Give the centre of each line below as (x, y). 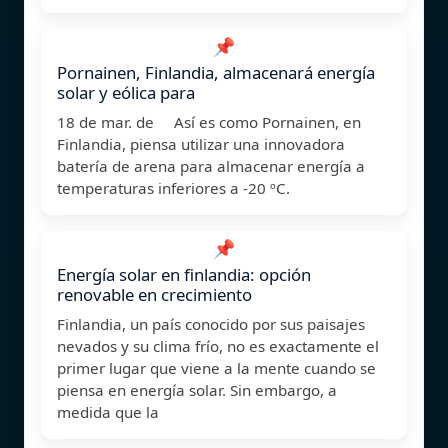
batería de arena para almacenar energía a (211, 165)
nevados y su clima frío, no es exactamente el (218, 345)
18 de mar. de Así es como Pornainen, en (209, 121)
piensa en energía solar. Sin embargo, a (197, 389)
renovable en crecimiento (154, 294)
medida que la (108, 411)
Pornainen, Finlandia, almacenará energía (216, 72)
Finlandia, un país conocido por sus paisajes (211, 323)
